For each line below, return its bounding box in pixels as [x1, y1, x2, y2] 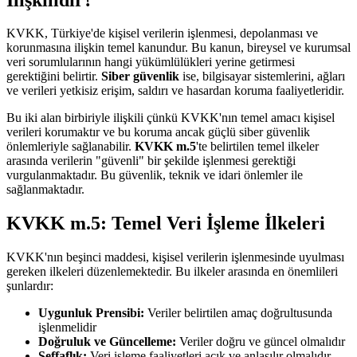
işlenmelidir [38, 320, 96, 335]
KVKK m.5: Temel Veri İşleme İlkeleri [6, 213, 325, 234]
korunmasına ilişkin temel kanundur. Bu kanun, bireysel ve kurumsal [6, 41, 351, 55]
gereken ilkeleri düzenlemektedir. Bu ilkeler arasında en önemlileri [6, 265, 338, 279]
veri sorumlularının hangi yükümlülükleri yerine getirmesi [6, 55, 295, 69]
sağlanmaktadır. [6, 182, 84, 197]
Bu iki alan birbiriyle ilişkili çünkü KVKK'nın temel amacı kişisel [6, 111, 335, 125]
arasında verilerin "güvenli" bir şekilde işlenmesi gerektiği [6, 154, 296, 168]
